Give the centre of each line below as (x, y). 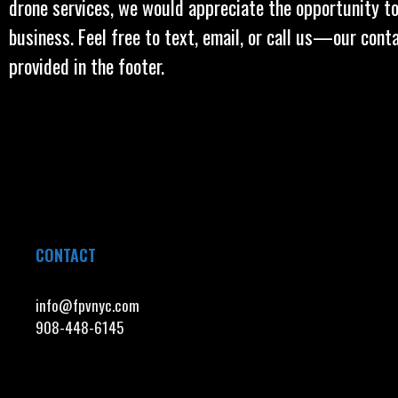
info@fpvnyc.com (88, 305)
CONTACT (66, 255)
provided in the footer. (87, 66)
